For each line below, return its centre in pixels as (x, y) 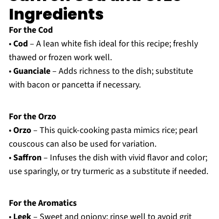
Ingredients (56, 14)
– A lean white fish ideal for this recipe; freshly (113, 44)
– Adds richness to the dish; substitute (121, 71)
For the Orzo (32, 117)
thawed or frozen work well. (60, 58)
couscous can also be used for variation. (82, 144)
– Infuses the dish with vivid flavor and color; (124, 158)
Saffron (27, 158)
